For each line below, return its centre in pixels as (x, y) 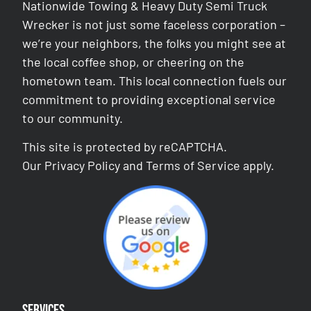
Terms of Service (193, 166)
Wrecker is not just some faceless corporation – (154, 24)
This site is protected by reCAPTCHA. (125, 147)
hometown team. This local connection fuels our (155, 80)
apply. (258, 166)
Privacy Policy (83, 166)
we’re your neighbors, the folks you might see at (154, 43)
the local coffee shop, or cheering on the (134, 61)
